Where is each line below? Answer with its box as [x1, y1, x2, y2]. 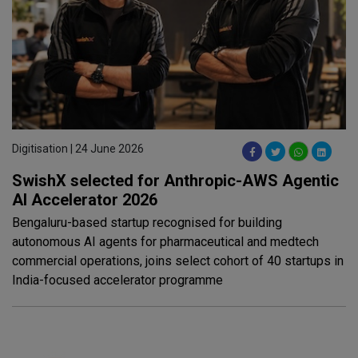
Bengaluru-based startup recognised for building [12, 214, 282, 230]
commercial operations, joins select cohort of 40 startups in [12, 253, 344, 268]
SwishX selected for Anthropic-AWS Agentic [12, 170, 339, 190]
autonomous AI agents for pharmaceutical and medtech [12, 233, 319, 249]
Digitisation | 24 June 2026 [12, 141, 144, 155]
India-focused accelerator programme [12, 272, 223, 288]
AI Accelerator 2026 [12, 189, 157, 209]
